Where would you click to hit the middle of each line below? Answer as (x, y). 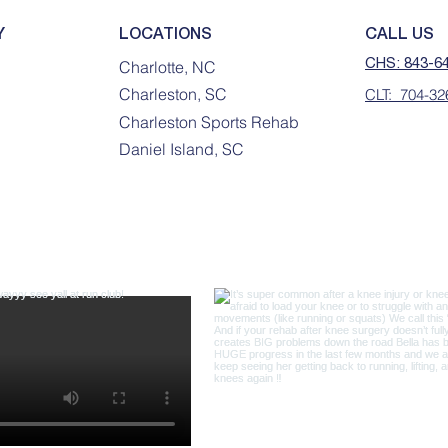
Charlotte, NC (167, 67)
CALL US (399, 35)
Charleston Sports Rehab (209, 122)
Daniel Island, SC (181, 149)
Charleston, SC (173, 94)
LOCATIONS (165, 35)
